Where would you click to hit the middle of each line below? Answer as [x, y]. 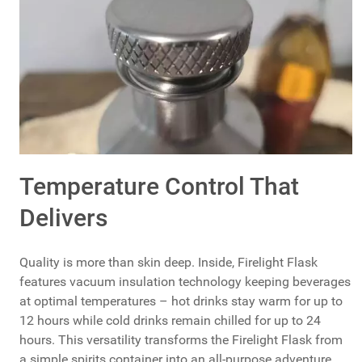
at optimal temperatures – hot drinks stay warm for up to [181, 301]
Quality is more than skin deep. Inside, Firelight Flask [168, 262]
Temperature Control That [159, 186]
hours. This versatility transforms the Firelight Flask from [181, 339]
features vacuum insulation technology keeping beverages [185, 281]
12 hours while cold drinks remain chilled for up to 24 [170, 320]
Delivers [63, 217]
